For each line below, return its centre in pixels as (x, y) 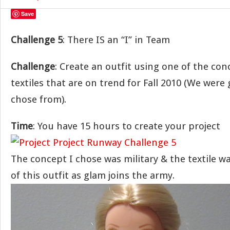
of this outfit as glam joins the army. (93, 175)
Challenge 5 (37, 40)
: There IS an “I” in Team (116, 40)
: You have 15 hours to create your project (127, 126)
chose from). (39, 99)
